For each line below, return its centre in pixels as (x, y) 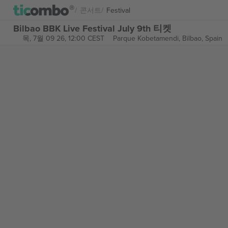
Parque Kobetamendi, (147, 38)
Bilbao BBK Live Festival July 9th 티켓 (92, 28)
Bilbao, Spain (202, 38)
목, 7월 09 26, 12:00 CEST (63, 38)
